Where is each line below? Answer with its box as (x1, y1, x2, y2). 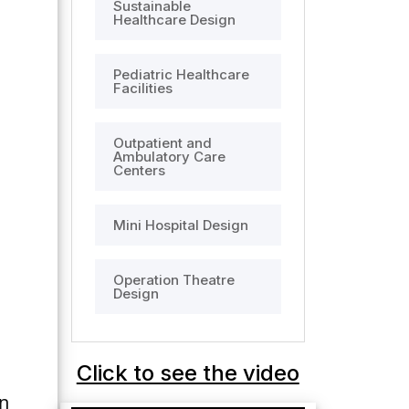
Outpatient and (112, 134, 212, 152)
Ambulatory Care (112, 148, 225, 165)
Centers (112, 162, 165, 179)
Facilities (112, 79, 173, 97)
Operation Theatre (112, 271, 235, 288)
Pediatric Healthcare (112, 66, 249, 83)
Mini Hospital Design (112, 216, 248, 234)
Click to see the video (76, 360, 299, 386)
